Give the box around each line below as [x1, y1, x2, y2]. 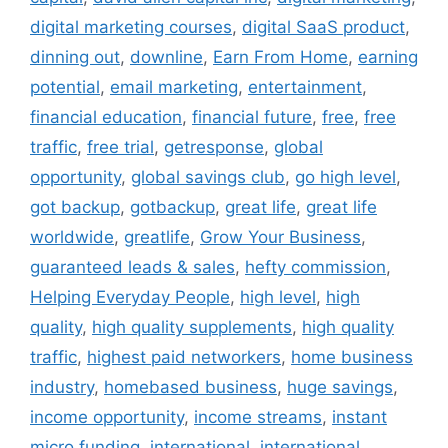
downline [130, 46, 203, 67]
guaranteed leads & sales [30, 256, 235, 277]
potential [30, 76, 100, 97]
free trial [87, 136, 154, 157]
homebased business [104, 376, 277, 397]
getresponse [164, 136, 264, 157]
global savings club [131, 166, 285, 187]
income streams [194, 406, 322, 427]
